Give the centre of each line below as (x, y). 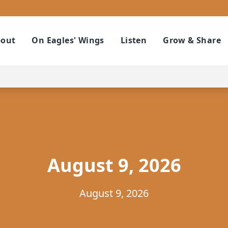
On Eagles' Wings (68, 40)
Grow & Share (192, 40)
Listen (134, 40)
